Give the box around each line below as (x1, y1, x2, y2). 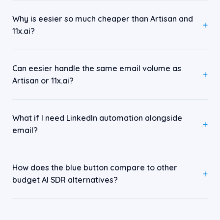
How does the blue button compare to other (12, 163, 177, 172)
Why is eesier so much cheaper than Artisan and (12, 14, 193, 24)
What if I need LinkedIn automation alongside (12, 113, 182, 123)
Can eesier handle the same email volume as (12, 63, 181, 73)
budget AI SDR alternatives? (12, 175, 118, 185)
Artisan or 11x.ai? (12, 76, 74, 85)
